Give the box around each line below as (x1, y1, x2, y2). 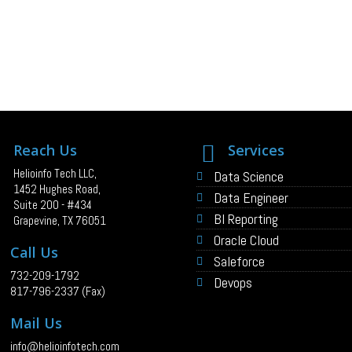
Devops (214, 273, 253, 292)
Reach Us (13, 141, 78, 160)
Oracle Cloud (214, 231, 280, 250)
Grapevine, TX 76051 (13, 213, 107, 229)
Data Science (214, 167, 284, 186)
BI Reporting (214, 210, 279, 229)
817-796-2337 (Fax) (10, 284, 106, 299)
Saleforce (214, 252, 266, 271)
